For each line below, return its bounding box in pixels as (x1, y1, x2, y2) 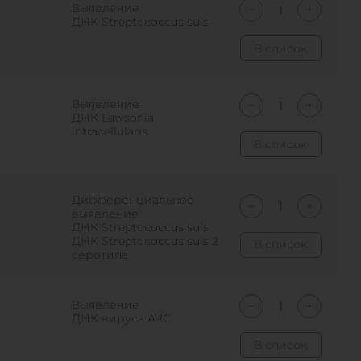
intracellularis (72, 124, 148, 139)
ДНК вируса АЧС (72, 311, 172, 326)
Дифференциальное (72, 193, 195, 207)
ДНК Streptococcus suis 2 (72, 234, 219, 248)
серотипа (72, 247, 129, 262)
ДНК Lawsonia (72, 110, 155, 125)
